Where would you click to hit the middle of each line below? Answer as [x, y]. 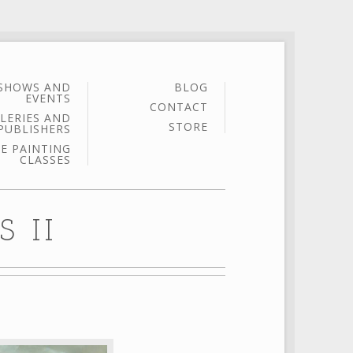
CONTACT [179, 106]
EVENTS [48, 98]
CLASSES [45, 160]
